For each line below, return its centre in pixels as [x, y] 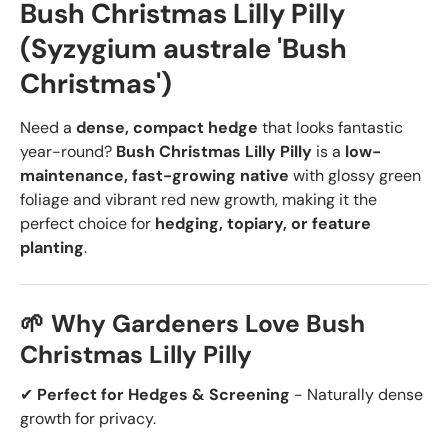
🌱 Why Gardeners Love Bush [192, 323]
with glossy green [355, 175]
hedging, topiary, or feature [263, 223]
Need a [48, 127]
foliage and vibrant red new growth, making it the [198, 199]
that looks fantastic [330, 127]
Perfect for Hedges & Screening [163, 394]
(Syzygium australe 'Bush [183, 48]
